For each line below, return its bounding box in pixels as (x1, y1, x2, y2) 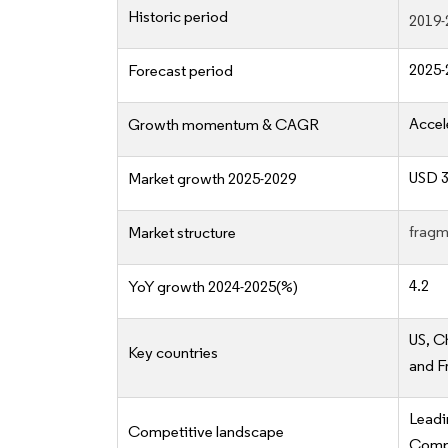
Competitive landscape (128, 422, 284, 442)
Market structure (128, 223, 236, 243)
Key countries (128, 343, 218, 363)
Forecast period (128, 61, 233, 81)
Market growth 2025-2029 (128, 169, 296, 189)
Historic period (128, 7, 228, 27)
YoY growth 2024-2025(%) (128, 277, 298, 297)
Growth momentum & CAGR (128, 115, 319, 135)
